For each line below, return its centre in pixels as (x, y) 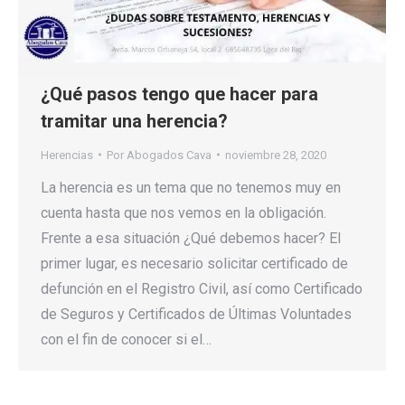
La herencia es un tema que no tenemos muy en (191, 187)
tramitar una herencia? (134, 121)
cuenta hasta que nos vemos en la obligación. (184, 212)
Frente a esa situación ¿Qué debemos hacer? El (191, 238)
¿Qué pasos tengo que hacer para (179, 94)
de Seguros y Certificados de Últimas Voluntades (196, 314)
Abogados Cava (169, 155)
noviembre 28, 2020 (276, 155)
